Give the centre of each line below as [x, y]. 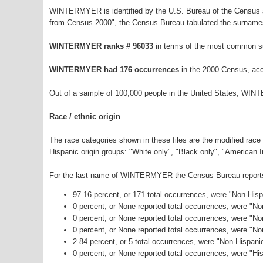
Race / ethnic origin [85, 117]
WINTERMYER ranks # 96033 [102, 46]
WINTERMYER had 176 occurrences [114, 70]
